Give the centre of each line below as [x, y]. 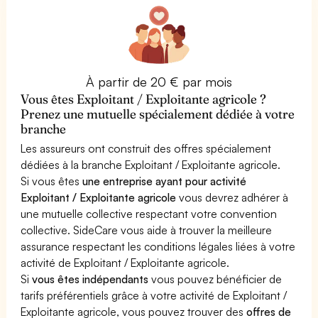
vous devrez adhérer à [232, 197]
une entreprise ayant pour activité [165, 181]
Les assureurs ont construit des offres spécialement [146, 148]
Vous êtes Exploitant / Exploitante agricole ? [144, 99]
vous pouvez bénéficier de [215, 279]
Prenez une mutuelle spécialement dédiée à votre [158, 114]
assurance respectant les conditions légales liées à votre [158, 246]
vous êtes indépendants [91, 279]
